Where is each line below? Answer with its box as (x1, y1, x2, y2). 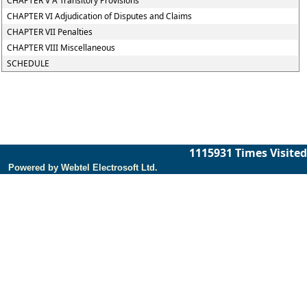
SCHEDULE (7, 58, 50, 69)
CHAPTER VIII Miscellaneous (7, 42, 116, 53)
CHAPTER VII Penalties (7, 26, 93, 38)
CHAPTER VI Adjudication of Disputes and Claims (7, 10, 193, 22)
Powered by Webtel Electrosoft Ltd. (8, 162, 158, 173)
